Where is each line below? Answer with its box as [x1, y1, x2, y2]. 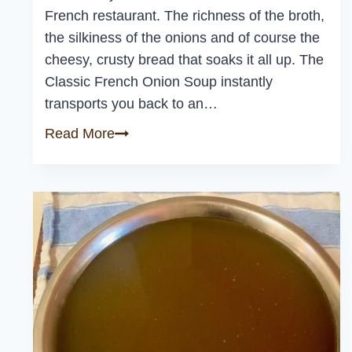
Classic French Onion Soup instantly [45, 74, 273, 90]
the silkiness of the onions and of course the [45, 30, 320, 46]
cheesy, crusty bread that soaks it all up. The [45, 52, 324, 68]
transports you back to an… [45, 96, 218, 112]
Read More [45, 126, 115, 142]
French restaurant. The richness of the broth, [45, 8, 324, 24]
